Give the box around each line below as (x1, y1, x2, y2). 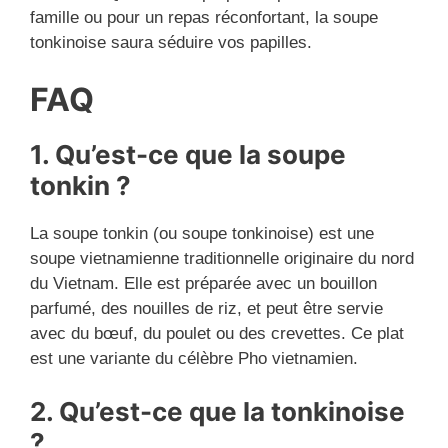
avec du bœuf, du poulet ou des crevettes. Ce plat (30, 323, 404, 343)
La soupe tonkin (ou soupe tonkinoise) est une (30, 223, 374, 243)
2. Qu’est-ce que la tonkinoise (30, 396, 405, 428)
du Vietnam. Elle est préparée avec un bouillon (30, 273, 377, 293)
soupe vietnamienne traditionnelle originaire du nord (30, 248, 414, 268)
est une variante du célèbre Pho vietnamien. (30, 348, 358, 368)
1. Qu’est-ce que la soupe (30, 138, 346, 170)
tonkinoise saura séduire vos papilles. (30, 33, 312, 53)
